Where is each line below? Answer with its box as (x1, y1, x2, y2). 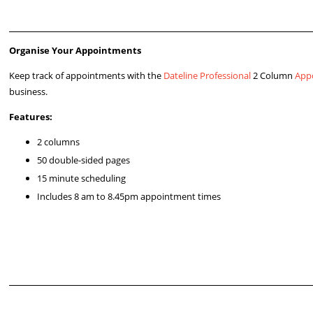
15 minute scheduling (37, 172, 126, 184)
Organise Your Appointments (9, 44, 142, 57)
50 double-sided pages (37, 154, 131, 166)
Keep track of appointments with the (9, 69, 164, 82)
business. (9, 85, 48, 98)
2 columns (37, 136, 80, 148)
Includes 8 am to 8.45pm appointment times (37, 190, 221, 203)
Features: (9, 110, 53, 123)
